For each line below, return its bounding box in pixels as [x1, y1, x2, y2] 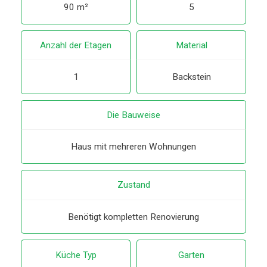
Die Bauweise [107, 110, 160, 121]
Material [175, 40, 207, 51]
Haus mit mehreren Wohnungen [71, 141, 196, 153]
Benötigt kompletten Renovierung [68, 211, 199, 222]
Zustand [117, 179, 150, 191]
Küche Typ [55, 249, 97, 260]
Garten [178, 249, 204, 260]
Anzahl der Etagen [40, 40, 111, 51]
